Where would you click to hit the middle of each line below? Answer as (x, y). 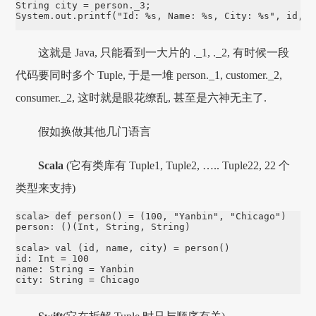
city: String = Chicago (78, 279)
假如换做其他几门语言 (95, 131)
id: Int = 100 (53, 258)
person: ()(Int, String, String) (103, 226)
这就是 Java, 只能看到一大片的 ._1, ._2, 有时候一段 (164, 52)
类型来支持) (46, 188)
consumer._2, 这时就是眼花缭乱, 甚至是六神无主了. (141, 97)
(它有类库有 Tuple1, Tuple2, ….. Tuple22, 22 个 (177, 165)
